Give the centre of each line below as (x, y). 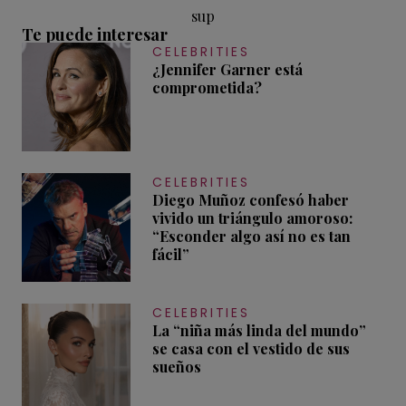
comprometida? (207, 87)
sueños (177, 366)
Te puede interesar (95, 34)
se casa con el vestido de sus (251, 348)
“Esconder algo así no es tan (251, 236)
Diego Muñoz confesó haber (251, 199)
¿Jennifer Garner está (227, 69)
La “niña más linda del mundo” (259, 330)
